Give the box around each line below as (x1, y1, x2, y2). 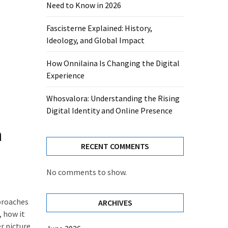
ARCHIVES (98, 197, 132, 208)
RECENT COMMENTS (81, 141, 149, 151)
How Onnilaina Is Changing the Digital (46, 58, 180, 68)
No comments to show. (46, 167, 127, 177)
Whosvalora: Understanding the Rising (46, 93, 180, 103)
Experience (46, 70, 84, 80)
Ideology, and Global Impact (46, 35, 145, 45)
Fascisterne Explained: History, (46, 23, 152, 33)
